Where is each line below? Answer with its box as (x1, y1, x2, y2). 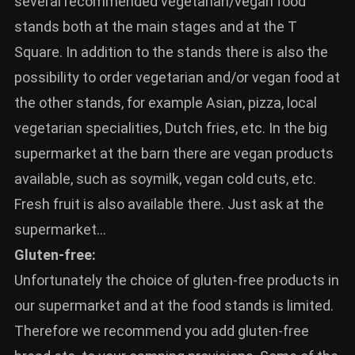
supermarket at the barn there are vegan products (14, 145, 334, 162)
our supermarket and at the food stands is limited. (14, 297, 334, 314)
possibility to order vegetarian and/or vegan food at (14, 69, 340, 86)
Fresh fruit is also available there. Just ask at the (14, 196, 324, 212)
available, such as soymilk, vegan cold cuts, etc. (14, 170, 316, 187)
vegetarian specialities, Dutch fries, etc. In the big (14, 120, 327, 136)
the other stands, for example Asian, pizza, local (14, 94, 317, 111)
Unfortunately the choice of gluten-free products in (14, 272, 339, 288)
